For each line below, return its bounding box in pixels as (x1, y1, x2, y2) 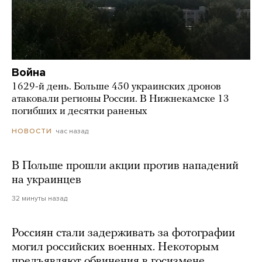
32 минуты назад (12, 194, 67, 203)
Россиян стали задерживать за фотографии (12, 227, 235, 240)
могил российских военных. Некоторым (12, 242, 219, 254)
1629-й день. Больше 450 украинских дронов (12, 81, 221, 92)
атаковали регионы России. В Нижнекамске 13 (12, 93, 229, 105)
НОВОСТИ (12, 127, 52, 136)
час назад (56, 126, 88, 135)
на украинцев (12, 174, 81, 187)
